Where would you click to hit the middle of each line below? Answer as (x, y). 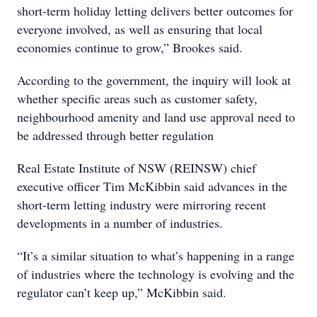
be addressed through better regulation (115, 135)
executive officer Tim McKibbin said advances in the (152, 186)
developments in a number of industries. (120, 223)
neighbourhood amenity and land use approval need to (156, 117)
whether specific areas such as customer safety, (137, 98)
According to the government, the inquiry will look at (154, 80)
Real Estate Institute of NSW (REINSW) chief (137, 168)
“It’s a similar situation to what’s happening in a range (156, 255)
